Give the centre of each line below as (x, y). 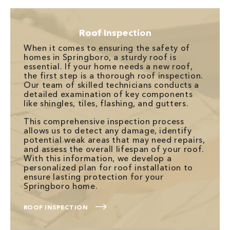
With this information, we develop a (98, 158)
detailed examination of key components (108, 94)
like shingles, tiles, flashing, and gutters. (106, 103)
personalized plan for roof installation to (108, 167)
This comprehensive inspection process (104, 121)
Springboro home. (61, 186)
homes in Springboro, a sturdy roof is (100, 57)
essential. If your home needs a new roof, (108, 66)
